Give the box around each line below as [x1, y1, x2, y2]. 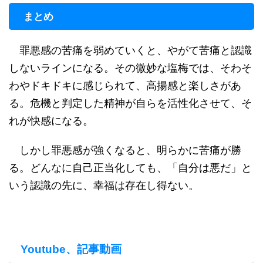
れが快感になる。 [9, 114, 93, 127]
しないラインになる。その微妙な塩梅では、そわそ [9, 62, 252, 74]
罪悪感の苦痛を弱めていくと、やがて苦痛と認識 [9, 44, 252, 56]
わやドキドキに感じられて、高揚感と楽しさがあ [9, 79, 241, 92]
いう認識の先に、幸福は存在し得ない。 [9, 179, 199, 191]
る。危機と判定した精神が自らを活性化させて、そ [9, 97, 252, 109]
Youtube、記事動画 [21, 243, 122, 255]
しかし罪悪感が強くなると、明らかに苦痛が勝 [9, 144, 241, 156]
